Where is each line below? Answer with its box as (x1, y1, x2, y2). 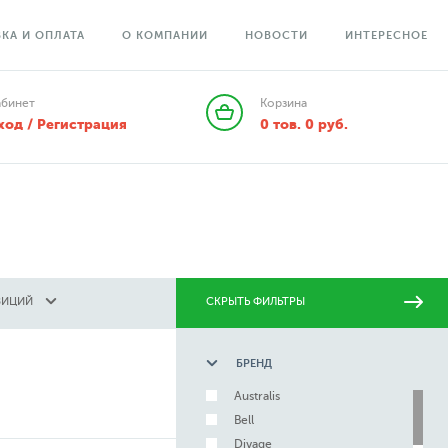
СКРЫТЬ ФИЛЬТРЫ (205, 295, 305, 308)
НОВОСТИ (245, 29, 308, 42)
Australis (233, 389, 280, 403)
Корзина (259, 96, 307, 110)
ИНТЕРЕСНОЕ (345, 29, 428, 42)
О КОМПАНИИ (122, 29, 208, 42)
